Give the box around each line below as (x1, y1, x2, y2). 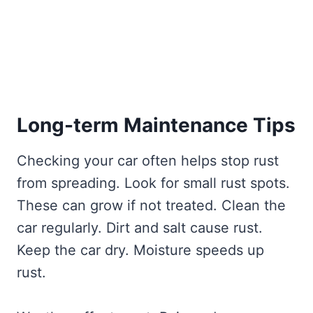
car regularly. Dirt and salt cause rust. (17, 219, 263, 236)
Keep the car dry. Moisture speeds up (17, 241, 264, 259)
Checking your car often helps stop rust (17, 152, 279, 169)
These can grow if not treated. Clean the (17, 196, 286, 214)
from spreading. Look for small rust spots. (17, 174, 290, 191)
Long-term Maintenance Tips (17, 112, 296, 137)
